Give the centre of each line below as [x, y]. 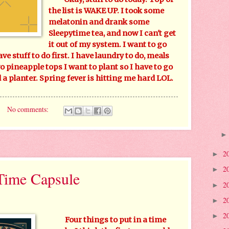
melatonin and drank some [99, 22]
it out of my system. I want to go [108, 45]
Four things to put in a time [115, 220]
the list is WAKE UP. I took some [107, 11]
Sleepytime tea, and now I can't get [112, 33]
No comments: [28, 109]
